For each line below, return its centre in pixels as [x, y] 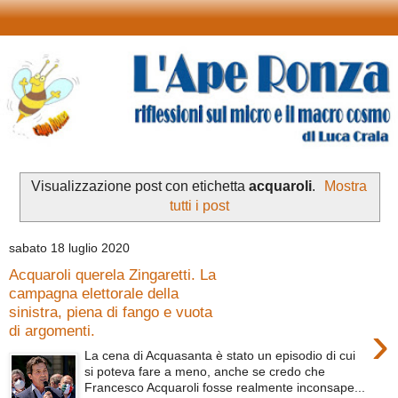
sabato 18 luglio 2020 [69, 248]
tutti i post [199, 206]
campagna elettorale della [94, 293]
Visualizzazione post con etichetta [139, 187]
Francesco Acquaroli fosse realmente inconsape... [225, 388]
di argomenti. [52, 330]
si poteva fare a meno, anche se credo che [205, 372]
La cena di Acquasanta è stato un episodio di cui [220, 356]
